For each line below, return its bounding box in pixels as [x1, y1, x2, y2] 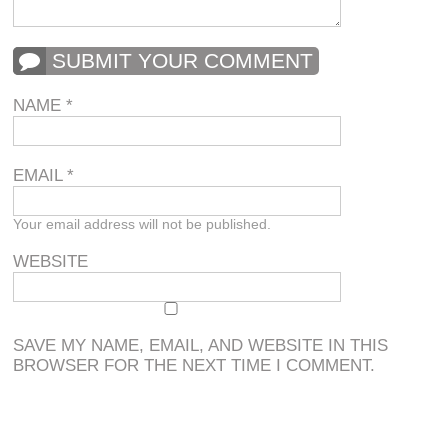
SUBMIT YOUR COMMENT [52, 49, 314, 73]
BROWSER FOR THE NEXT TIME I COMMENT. [13, 355, 376, 375]
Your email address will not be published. [13, 215, 272, 232]
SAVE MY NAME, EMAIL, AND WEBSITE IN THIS [13, 335, 389, 355]
